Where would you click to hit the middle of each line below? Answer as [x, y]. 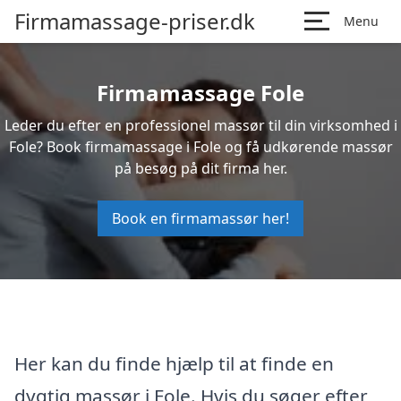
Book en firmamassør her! [200, 218]
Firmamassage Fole [200, 93]
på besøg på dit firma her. [200, 168]
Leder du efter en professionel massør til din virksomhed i [200, 125]
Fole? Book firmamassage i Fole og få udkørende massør [200, 147]
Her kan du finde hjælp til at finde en [174, 363]
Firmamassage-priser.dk [135, 21]
